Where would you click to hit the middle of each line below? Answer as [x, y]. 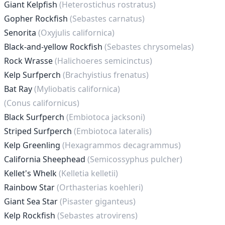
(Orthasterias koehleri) [100, 187]
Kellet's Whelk [31, 173]
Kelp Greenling [33, 145]
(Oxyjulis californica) [76, 33]
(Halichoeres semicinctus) [103, 61]
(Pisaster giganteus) [98, 201]
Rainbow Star [30, 187]
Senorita [21, 33]
